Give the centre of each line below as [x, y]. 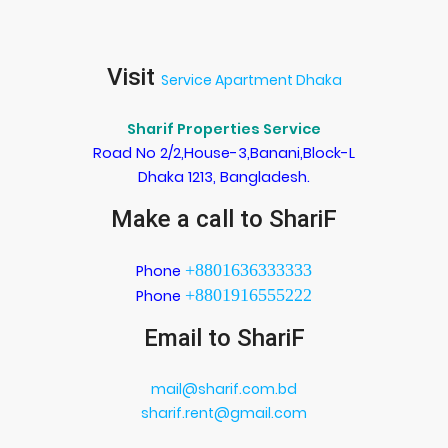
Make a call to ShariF [224, 218]
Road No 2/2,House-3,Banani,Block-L [224, 152]
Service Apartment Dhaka [251, 79]
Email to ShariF [224, 337]
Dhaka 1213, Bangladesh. [224, 176]
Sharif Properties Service [224, 128]
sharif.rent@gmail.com [224, 412]
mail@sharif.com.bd [224, 388]
